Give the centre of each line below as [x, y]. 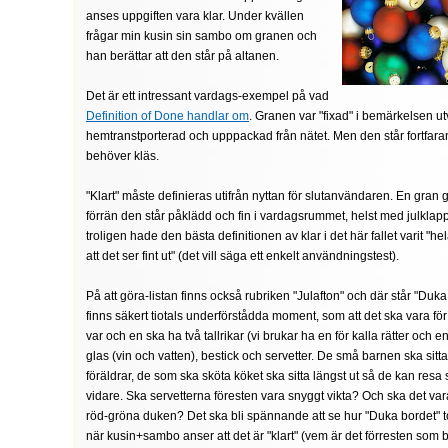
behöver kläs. [122, 156]
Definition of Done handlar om [167, 116]
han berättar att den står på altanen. [182, 56]
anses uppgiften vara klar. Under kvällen [195, 16]
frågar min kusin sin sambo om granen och [201, 36]
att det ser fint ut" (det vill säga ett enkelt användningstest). [242, 256]
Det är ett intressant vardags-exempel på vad [207, 96]
